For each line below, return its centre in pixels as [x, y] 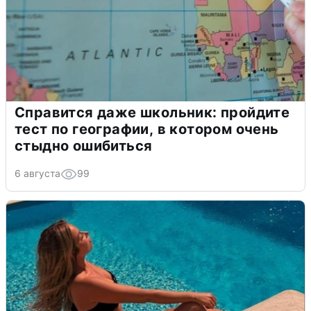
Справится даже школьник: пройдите [152, 112]
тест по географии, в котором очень [147, 129]
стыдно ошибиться [84, 145]
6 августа [37, 173]
